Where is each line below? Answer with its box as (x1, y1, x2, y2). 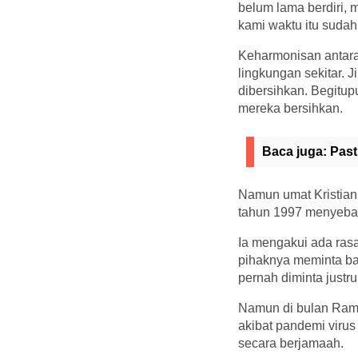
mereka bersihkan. (238, 101, 343, 115)
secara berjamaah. (238, 336, 344, 350)
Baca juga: (262, 144, 330, 158)
